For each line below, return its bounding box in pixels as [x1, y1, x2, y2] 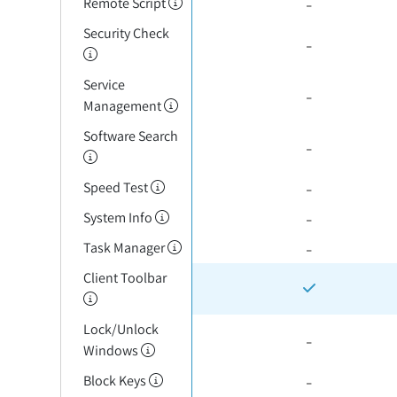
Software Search [82, 127, 178, 145]
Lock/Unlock [82, 320, 159, 339]
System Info [82, 208, 155, 227]
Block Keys [82, 371, 149, 390]
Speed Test [82, 178, 151, 197]
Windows [82, 341, 141, 360]
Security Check [82, 24, 169, 43]
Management [82, 97, 164, 115]
